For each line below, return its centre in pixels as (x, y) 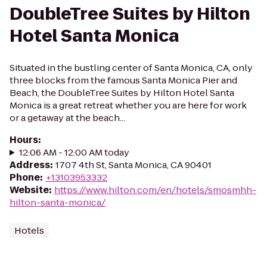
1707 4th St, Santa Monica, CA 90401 (133, 165)
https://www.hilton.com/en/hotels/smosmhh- (155, 190)
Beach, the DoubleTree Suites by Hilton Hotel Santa (122, 93)
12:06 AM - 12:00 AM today (74, 152)
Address (30, 165)
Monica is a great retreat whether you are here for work (128, 105)
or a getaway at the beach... (67, 118)
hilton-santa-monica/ (58, 202)
